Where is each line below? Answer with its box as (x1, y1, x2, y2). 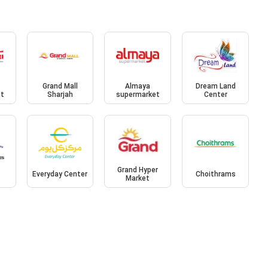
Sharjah (47, 90, 73, 99)
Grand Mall (42, 82, 78, 91)
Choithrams (195, 169, 236, 178)
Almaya (125, 82, 151, 91)
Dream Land (195, 82, 236, 91)
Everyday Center (32, 169, 88, 178)
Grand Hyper (117, 165, 159, 174)
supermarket (115, 90, 160, 99)
